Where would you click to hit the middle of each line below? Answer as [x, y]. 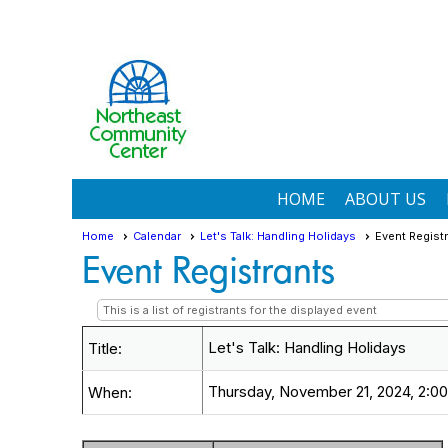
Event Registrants [208, 269]
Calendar [157, 236]
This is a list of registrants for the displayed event [240, 310]
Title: [104, 348]
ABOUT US [385, 199]
